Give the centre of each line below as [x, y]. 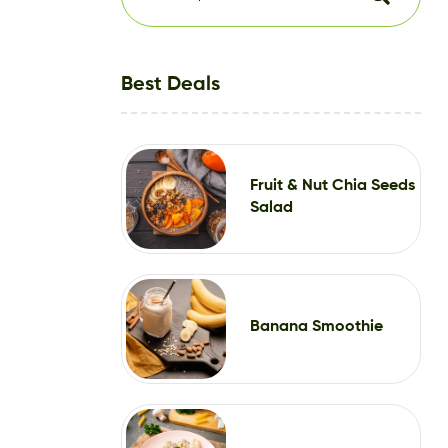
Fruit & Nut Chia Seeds [332, 185]
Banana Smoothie [316, 326]
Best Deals [170, 84]
